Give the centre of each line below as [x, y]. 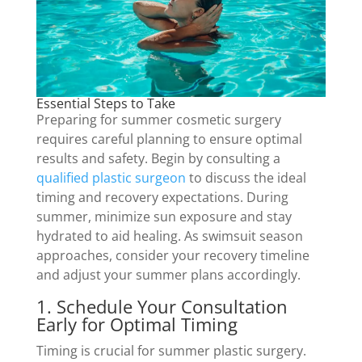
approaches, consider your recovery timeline [173, 255]
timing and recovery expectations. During [162, 197]
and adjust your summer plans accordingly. [168, 274]
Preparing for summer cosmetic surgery [158, 119]
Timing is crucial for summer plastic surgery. [171, 350]
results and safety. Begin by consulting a [158, 158]
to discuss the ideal [246, 177]
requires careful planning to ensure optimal [169, 139]
